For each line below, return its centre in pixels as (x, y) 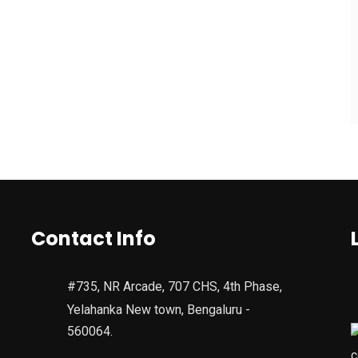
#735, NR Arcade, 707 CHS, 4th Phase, (175, 287)
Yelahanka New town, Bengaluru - (159, 310)
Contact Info (93, 239)
